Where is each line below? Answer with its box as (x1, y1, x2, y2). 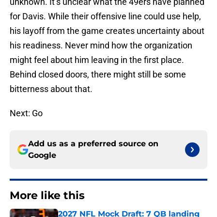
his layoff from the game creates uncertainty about (10, 26, 204, 36)
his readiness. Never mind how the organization (10, 40, 192, 51)
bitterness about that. (10, 84, 93, 94)
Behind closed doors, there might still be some (10, 69, 186, 80)
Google (28, 151, 56, 160)
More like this (10, 189, 85, 202)
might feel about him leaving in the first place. (10, 55, 184, 65)
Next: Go (10, 108, 43, 119)
